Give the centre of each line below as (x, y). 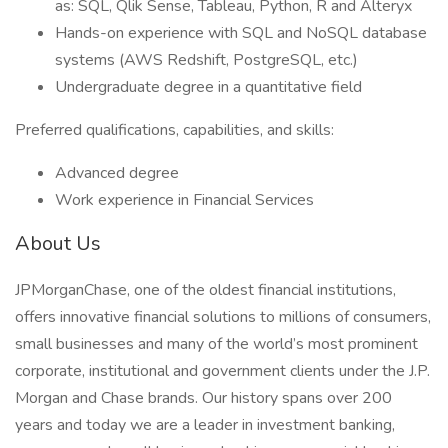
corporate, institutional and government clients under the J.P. (222, 371)
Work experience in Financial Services (186, 200)
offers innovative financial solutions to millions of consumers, (223, 317)
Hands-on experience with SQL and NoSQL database (241, 33)
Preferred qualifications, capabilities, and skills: (174, 130)
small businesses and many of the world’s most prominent (216, 344)
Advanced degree (119, 173)
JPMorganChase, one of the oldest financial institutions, (205, 290)
